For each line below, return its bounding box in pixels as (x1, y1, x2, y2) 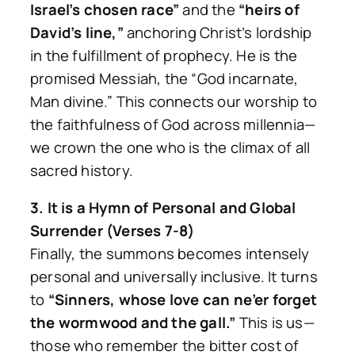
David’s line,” (30, 21, 124, 43)
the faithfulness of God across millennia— (30, 113, 316, 135)
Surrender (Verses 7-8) (30, 220, 195, 242)
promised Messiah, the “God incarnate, (30, 67, 299, 89)
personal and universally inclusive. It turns (30, 266, 318, 288)
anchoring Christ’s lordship (123, 21, 312, 43)
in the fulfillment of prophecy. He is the (30, 44, 298, 66)
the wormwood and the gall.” (30, 312, 236, 334)
